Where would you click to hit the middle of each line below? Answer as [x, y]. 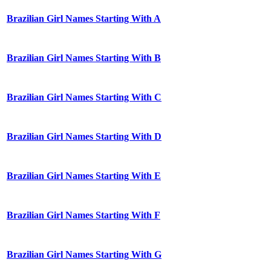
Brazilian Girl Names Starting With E [84, 176]
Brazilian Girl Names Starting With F [83, 215]
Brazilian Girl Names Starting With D [84, 137]
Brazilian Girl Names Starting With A [84, 19]
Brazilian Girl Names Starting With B [84, 58]
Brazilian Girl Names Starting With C [84, 97]
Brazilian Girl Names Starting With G [84, 255]
